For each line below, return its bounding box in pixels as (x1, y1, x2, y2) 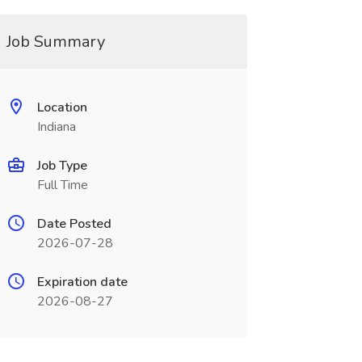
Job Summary (6, 31, 105, 53)
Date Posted (36, 215, 112, 233)
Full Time (36, 176, 88, 194)
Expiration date (36, 273, 128, 291)
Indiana (36, 118, 76, 136)
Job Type (36, 157, 87, 175)
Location (36, 99, 87, 116)
